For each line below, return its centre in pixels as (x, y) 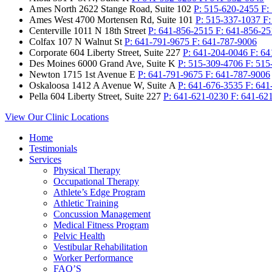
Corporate (48, 53)
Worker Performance (93, 258)
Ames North (53, 9)
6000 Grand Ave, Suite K (127, 64)
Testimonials (53, 149)
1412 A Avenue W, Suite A (124, 86)
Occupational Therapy (96, 182)
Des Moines (52, 64)
